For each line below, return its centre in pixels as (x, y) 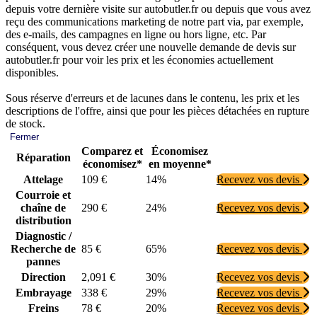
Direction (43, 277)
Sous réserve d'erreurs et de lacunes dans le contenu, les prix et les (152, 98)
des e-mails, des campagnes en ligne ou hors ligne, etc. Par (136, 35)
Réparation (43, 158)
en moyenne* (180, 164)
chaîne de (43, 208)
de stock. (25, 124)
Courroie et (43, 195)
